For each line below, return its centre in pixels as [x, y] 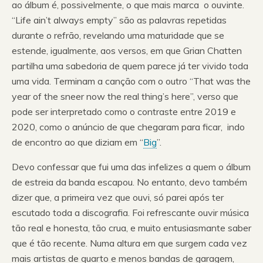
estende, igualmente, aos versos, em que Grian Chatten [127, 50]
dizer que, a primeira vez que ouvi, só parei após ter [118, 197]
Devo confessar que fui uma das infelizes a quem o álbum [131, 166]
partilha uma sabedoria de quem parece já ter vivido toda [130, 65]
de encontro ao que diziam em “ [77, 142]
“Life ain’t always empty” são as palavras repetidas [119, 20]
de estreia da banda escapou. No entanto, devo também [129, 182]
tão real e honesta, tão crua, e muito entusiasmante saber [131, 227]
